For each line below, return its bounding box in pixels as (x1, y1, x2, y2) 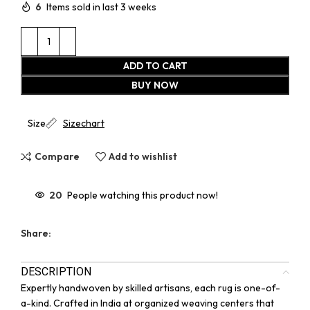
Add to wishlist (109, 150, 178, 163)
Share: (21, 226, 51, 239)
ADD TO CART (122, 59, 188, 72)
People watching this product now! (67, 188, 218, 201)
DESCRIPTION (21, 264, 91, 278)
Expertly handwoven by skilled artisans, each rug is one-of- (21, 281, 280, 294)
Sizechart (63, 116, 104, 129)
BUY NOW (131, 78, 179, 91)
